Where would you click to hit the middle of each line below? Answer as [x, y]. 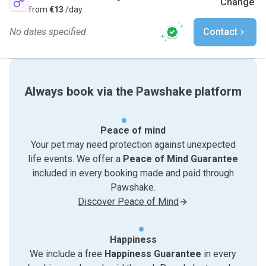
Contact [220, 32]
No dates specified [48, 32]
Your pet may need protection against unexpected [133, 145]
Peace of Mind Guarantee [180, 159]
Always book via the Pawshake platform [133, 91]
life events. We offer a [75, 159]
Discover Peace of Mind [128, 202]
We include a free [67, 254]
